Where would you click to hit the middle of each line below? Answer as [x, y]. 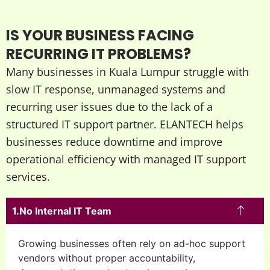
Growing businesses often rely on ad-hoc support [132, 244]
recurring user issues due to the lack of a [109, 107]
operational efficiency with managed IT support [126, 159]
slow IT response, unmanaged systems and [116, 89]
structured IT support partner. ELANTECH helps [125, 124]
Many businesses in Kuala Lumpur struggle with [127, 72]
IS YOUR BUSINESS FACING [100, 36]
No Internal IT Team [65, 211]
